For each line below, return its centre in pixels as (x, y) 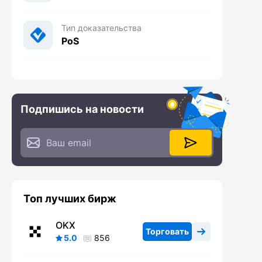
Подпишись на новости (82, 109)
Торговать (167, 232)
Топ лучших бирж (70, 199)
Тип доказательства (101, 28)
